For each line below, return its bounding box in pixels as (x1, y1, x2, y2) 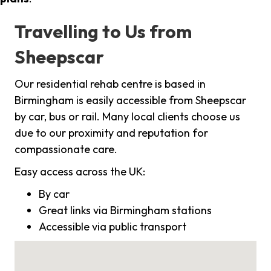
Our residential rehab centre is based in (15, 77, 206, 91)
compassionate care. (15, 142, 117, 157)
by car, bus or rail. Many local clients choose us (15, 109, 240, 124)
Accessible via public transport (39, 220, 186, 234)
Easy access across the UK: (15, 165, 145, 179)
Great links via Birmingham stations (39, 203, 212, 218)
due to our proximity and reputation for (15, 126, 208, 140)
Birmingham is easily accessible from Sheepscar (15, 93, 246, 108)
